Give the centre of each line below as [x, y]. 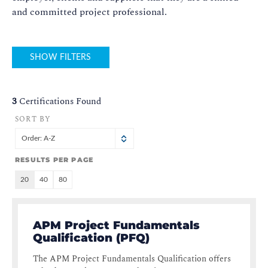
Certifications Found [60, 102]
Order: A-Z [38, 138]
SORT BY [33, 120]
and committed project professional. [89, 12]
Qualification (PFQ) [91, 238]
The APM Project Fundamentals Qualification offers [132, 259]
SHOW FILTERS [61, 58]
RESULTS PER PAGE [54, 160]
